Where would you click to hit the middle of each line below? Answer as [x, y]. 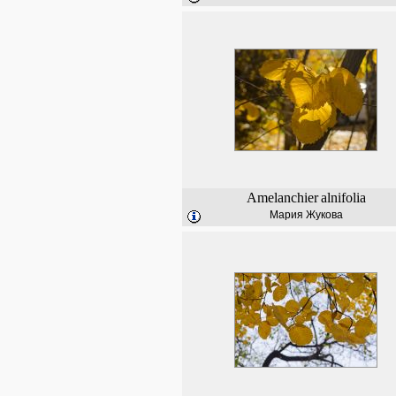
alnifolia [343, 198]
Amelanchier [282, 198]
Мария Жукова [306, 215]
